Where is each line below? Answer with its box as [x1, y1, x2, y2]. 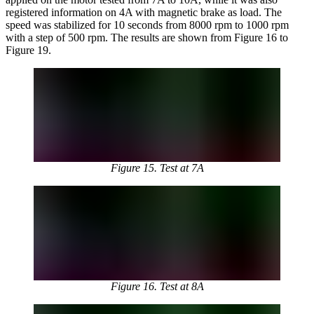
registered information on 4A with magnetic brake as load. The [6, 6, 282, 18]
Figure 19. [6, 43, 51, 56]
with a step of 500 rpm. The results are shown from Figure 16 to [6, 31, 288, 43]
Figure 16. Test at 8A [110, 280, 204, 293]
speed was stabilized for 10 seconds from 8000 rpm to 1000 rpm [6, 18, 289, 31]
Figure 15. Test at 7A [110, 161, 204, 174]
